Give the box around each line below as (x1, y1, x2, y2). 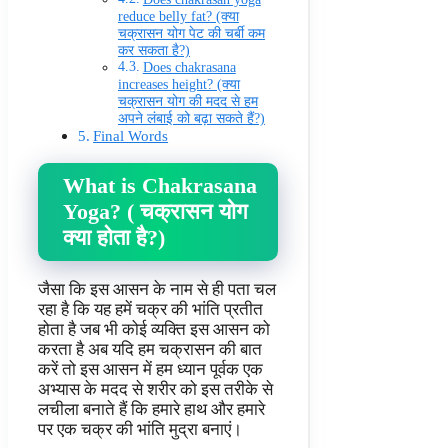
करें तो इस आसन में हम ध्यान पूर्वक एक (38, 359, 263, 379)
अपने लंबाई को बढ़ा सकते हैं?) (118, 111, 265, 127)
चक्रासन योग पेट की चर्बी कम (118, 26, 265, 42)
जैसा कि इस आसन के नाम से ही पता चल (38, 279, 276, 299)
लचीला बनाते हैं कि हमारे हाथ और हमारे (38, 399, 265, 419)
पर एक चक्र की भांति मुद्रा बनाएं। (38, 419, 242, 439)
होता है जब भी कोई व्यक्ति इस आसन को (38, 319, 270, 339)
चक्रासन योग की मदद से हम (118, 94, 258, 110)
